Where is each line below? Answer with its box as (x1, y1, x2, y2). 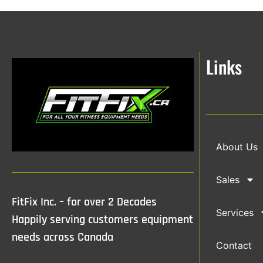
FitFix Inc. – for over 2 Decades (12, 194, 157, 210)
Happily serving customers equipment (12, 212, 193, 228)
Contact (216, 240, 252, 252)
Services (216, 207, 254, 219)
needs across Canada (12, 230, 113, 245)
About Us (216, 141, 258, 153)
